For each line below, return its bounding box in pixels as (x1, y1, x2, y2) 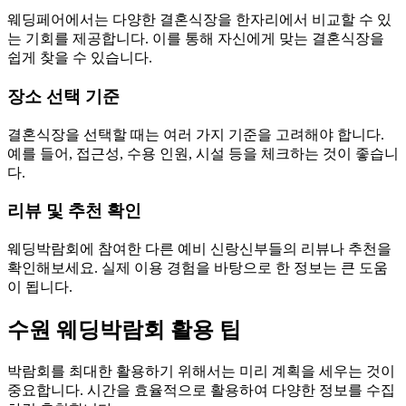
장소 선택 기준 (7, 86, 120, 106)
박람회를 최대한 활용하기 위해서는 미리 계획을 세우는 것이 (7, 362, 395, 379)
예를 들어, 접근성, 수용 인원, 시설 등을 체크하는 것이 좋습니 (7, 145, 399, 161)
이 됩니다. (7, 279, 72, 295)
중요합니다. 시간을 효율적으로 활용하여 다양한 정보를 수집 (7, 382, 395, 398)
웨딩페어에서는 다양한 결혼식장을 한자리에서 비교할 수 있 (7, 12, 391, 28)
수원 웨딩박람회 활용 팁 (7, 317, 241, 342)
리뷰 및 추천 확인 (7, 201, 141, 221)
